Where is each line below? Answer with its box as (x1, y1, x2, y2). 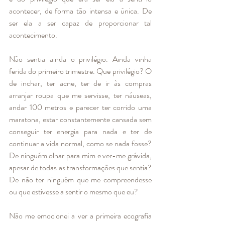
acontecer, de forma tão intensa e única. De (9, 5, 152, 17)
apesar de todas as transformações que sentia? (9, 161, 152, 173)
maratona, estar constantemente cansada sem (9, 113, 152, 125)
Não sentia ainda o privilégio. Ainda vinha (9, 53, 152, 65)
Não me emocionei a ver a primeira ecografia (9, 209, 152, 221)
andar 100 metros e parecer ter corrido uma (9, 101, 152, 113)
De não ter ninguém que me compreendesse (9, 173, 152, 185)
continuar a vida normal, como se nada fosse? (9, 137, 152, 149)
